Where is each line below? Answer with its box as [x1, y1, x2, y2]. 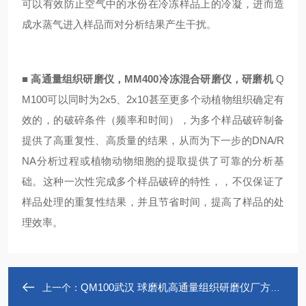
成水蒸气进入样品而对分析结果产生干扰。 [22, 18, 217, 30]
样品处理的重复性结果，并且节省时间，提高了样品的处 [22, 196, 284, 208]
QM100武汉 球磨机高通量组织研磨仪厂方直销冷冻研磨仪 [81, 281, 270, 293]
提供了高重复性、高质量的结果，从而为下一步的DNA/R [22, 135, 284, 146]
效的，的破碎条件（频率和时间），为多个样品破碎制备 [22, 114, 284, 126]
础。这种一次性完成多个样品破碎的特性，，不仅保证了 [22, 176, 284, 187]
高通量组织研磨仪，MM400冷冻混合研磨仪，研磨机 [31, 73, 273, 85]
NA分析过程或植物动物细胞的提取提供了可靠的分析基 [22, 155, 284, 167]
